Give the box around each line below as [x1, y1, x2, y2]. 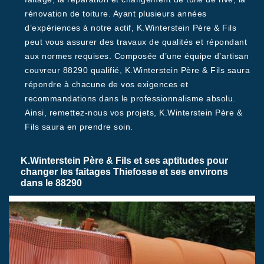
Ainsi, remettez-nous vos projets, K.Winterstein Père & [25, 108, 242, 117]
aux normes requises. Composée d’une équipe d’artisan [25, 51, 249, 61]
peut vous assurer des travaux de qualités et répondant [25, 37, 247, 47]
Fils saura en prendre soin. [25, 122, 133, 131]
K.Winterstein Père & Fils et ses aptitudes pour [21, 155, 228, 166]
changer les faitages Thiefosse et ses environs [21, 166, 228, 177]
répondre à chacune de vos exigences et [25, 80, 188, 89]
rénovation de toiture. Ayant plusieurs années [25, 9, 207, 18]
